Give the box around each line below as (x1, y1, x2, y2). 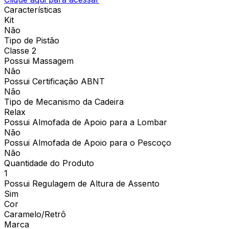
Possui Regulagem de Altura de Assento (4, 178, 159, 189)
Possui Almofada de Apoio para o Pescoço (4, 137, 171, 148)
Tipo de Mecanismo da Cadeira (4, 96, 124, 107)
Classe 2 (4, 45, 36, 56)
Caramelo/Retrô (4, 209, 66, 219)
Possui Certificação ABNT (4, 76, 105, 86)
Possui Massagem (4, 55, 74, 66)
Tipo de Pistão (4, 35, 59, 45)
